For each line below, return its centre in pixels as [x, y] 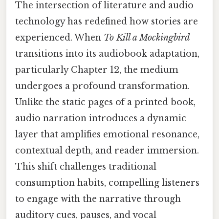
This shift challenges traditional [86, 167]
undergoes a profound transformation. [102, 86]
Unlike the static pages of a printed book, [105, 102]
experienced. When [59, 38]
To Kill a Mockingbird [147, 38]
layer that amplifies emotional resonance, [107, 135]
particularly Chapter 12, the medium [97, 70]
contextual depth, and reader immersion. [107, 151]
